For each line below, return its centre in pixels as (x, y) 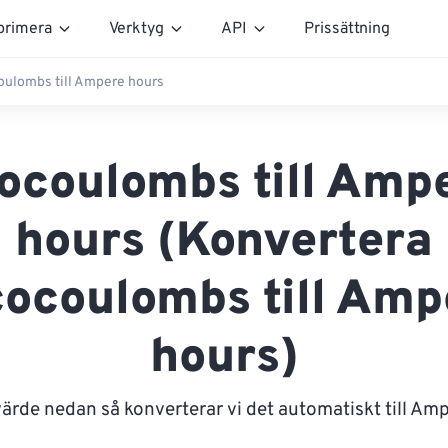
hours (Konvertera (224, 243)
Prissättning (347, 28)
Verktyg (136, 28)
